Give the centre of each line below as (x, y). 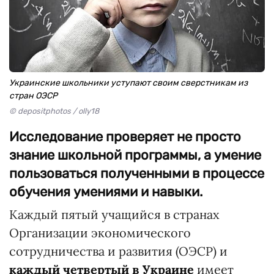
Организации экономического (100, 233)
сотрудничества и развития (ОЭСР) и (118, 251)
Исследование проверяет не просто (125, 137)
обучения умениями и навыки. (106, 192)
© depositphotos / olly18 (54, 111)
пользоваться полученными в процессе (137, 173)
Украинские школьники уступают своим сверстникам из (128, 83)
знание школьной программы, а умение (135, 155)
